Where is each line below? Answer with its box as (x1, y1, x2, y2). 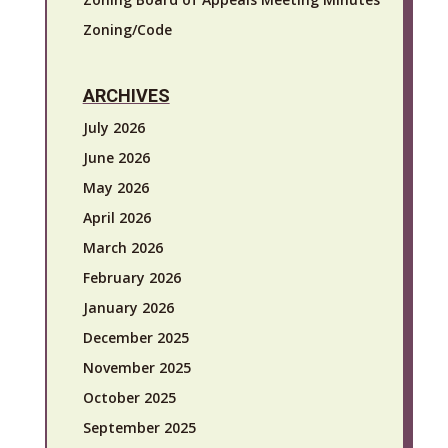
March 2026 (82, 237, 163, 257)
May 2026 (82, 177, 149, 197)
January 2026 (82, 297, 174, 317)
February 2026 (82, 267, 181, 287)
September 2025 (82, 417, 196, 437)
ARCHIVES (82, 84, 170, 106)
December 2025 (82, 327, 189, 347)
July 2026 (82, 117, 145, 137)
